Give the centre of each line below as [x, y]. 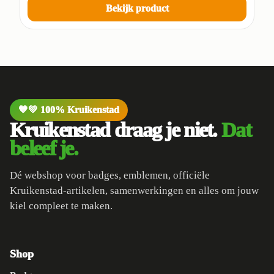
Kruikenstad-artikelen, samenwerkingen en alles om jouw [134, 191]
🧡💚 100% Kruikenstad [69, 110]
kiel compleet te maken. [61, 206]
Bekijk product [137, 9]
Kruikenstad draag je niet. [116, 130]
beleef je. [44, 149]
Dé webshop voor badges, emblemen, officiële [110, 176]
